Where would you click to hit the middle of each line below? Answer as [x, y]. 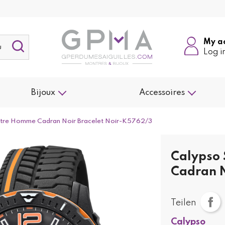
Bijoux [43, 93]
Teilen [184, 203]
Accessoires [162, 93]
